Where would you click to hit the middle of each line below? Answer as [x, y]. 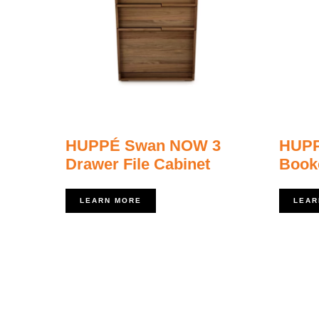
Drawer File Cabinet [138, 164]
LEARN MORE [111, 200]
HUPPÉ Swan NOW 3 [143, 145]
